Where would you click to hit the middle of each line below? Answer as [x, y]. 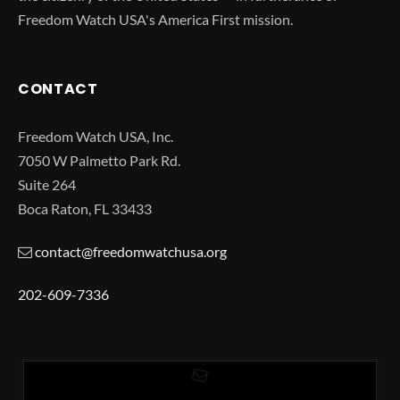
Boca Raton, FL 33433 [85, 209]
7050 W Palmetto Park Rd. [99, 161]
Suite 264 [47, 185]
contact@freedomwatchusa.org [131, 252]
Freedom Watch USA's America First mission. [155, 20]
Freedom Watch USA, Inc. [96, 137]
